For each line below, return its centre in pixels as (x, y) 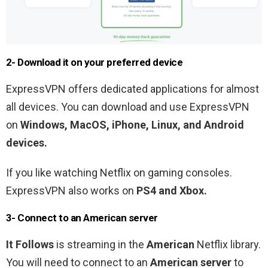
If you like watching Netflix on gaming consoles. (119, 173)
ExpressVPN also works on (71, 191)
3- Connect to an (45, 218)
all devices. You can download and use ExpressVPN (128, 107)
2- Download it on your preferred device (95, 63)
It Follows (30, 245)
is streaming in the (101, 245)
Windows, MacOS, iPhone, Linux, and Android (132, 125)
